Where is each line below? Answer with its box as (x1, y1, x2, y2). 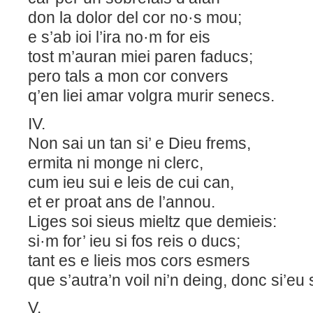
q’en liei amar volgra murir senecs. (28, 87, 275, 105)
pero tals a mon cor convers (28, 67, 249, 86)
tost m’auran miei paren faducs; (28, 48, 257, 66)
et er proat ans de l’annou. (28, 192, 257, 211)
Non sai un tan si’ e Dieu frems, (28, 133, 272, 152)
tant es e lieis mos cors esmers (28, 251, 275, 270)
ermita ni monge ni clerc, (28, 153, 254, 172)
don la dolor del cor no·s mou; (28, 8, 250, 27)
